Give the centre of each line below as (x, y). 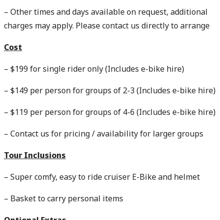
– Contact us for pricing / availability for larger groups (104, 134)
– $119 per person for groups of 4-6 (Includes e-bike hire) (110, 112)
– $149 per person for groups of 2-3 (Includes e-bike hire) (110, 90)
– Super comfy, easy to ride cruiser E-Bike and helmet (102, 177)
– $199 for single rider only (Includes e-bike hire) (94, 69)
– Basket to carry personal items (64, 198)
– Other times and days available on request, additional (106, 12)
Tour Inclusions (35, 155)
